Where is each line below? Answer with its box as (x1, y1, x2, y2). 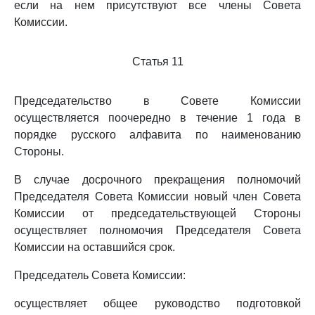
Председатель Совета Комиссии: (14, 269, 186, 281)
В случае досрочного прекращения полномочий (14, 174, 301, 186)
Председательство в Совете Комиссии (14, 95, 301, 107)
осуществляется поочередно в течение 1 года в (14, 112, 301, 124)
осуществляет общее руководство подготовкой (14, 297, 301, 309)
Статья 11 (131, 56, 184, 67)
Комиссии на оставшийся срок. (14, 241, 175, 253)
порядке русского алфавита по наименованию (14, 129, 301, 141)
